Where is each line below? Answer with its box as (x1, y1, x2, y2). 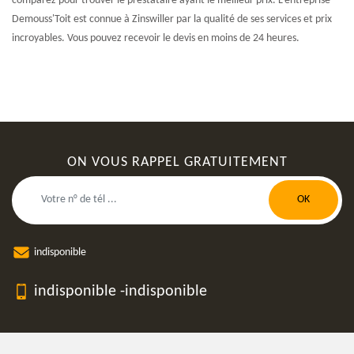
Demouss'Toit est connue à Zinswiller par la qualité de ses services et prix (12, 13, 332, 25)
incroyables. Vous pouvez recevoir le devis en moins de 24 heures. (12, 32, 299, 44)
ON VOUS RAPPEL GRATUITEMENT (66, 154, 288, 170)
